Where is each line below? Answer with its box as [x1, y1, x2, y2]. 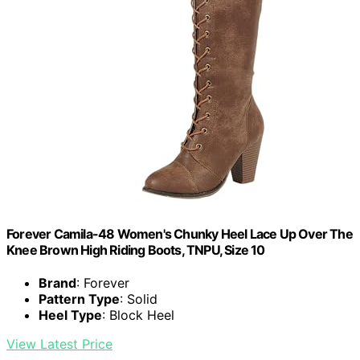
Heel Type [39, 307, 102, 324]
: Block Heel [102, 307, 174, 324]
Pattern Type [39, 291, 120, 308]
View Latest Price [6, 336, 112, 353]
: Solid [120, 291, 157, 308]
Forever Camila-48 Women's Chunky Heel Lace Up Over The [6, 226, 353, 243]
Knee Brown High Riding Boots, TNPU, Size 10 [6, 242, 265, 259]
